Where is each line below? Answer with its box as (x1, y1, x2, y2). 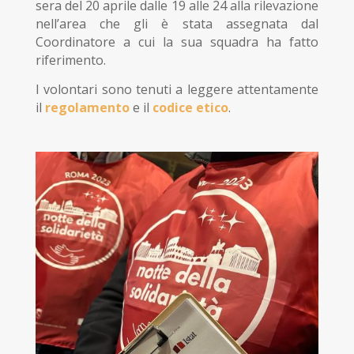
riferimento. (35, 51, 109, 70)
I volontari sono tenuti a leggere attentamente (35, 81, 319, 99)
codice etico (152, 99, 228, 117)
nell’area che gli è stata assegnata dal (35, 15, 319, 33)
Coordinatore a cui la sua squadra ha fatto (35, 33, 319, 51)
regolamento (44, 99, 130, 117)
